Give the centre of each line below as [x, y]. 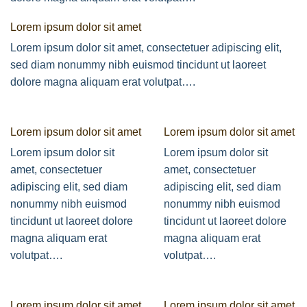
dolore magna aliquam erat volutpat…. [103, 82]
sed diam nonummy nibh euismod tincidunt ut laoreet [138, 64]
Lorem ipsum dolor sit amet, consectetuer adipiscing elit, [146, 47]
